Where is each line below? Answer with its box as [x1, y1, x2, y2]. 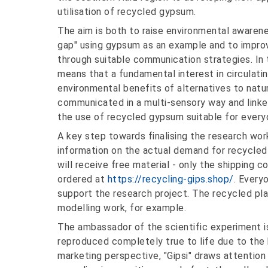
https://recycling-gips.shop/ [107, 173, 234, 185]
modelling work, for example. [57, 202, 186, 214]
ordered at [57, 173, 108, 185]
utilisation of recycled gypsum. [57, 6, 196, 18]
